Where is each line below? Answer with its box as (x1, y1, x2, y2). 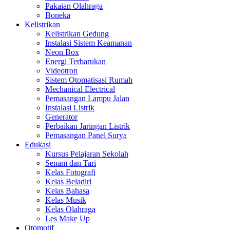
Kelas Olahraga (45, 205, 95, 214)
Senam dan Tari (45, 159, 96, 168)
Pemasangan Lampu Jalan (45, 94, 129, 103)
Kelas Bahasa (45, 186, 89, 196)
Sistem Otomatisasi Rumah (45, 75, 132, 85)
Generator (45, 112, 78, 122)
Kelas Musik (45, 196, 86, 205)
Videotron (45, 66, 78, 75)
